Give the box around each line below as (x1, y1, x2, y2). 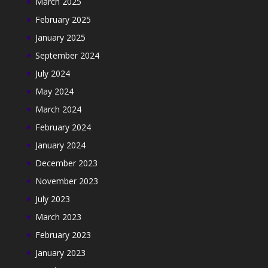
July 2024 (35, 68, 70, 79)
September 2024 (35, 50, 99, 61)
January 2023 (35, 247, 86, 258)
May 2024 (35, 86, 74, 97)
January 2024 (35, 139, 86, 151)
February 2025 (35, 14, 91, 25)
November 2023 (35, 175, 98, 187)
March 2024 (35, 103, 81, 115)
